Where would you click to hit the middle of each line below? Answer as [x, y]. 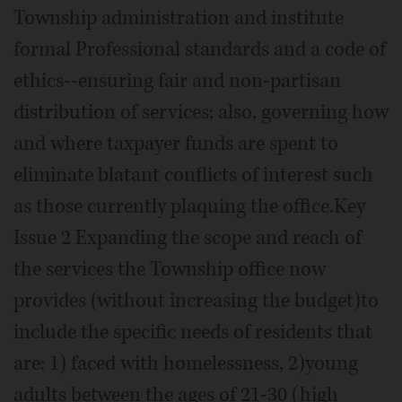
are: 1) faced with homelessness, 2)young [186, 363]
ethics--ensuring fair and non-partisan [177, 80]
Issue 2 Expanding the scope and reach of [188, 237]
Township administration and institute [179, 17]
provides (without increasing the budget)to [196, 300]
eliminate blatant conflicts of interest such [193, 175]
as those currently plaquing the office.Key [189, 206]
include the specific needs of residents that [193, 332]
